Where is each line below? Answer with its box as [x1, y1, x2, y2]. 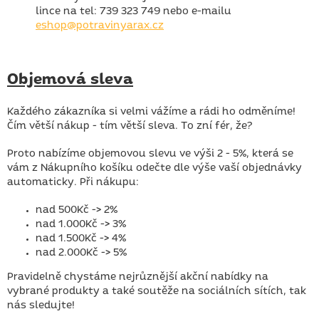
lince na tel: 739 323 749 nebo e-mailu [36, 6, 231, 17]
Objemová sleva [7, 72, 133, 88]
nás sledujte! [7, 300, 75, 311]
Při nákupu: [80, 177, 139, 188]
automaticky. [7, 177, 80, 188]
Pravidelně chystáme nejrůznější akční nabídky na [7, 272, 268, 283]
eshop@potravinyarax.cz [36, 21, 164, 31]
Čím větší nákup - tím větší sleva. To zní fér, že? [7, 121, 252, 132]
